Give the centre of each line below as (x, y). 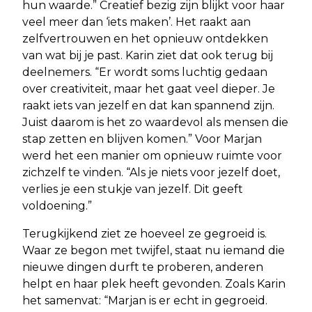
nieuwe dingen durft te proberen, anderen (143, 267)
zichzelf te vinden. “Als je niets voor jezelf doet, (151, 173)
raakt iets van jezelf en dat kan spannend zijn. (148, 106)
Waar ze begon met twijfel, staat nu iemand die (154, 251)
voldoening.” (57, 206)
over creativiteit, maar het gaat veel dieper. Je (149, 89)
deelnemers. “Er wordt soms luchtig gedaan (145, 72)
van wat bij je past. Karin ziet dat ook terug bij (148, 56)
